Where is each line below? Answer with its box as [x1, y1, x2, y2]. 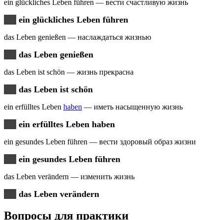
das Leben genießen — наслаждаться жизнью [4, 33, 151, 42]
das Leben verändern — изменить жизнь [4, 172, 135, 181]
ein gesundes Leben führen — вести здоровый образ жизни [4, 137, 196, 146]
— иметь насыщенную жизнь [82, 103, 183, 111]
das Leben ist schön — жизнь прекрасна [4, 68, 134, 77]
